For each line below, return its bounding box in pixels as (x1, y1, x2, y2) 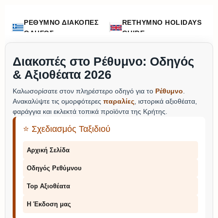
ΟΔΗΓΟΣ (24, 29, 54, 37)
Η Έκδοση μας (27, 200, 71, 208)
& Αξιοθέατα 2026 (13, 68, 111, 81)
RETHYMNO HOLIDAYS (122, 18, 202, 26)
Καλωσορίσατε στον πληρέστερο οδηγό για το (13, 87, 155, 95)
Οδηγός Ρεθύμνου (27, 164, 82, 172)
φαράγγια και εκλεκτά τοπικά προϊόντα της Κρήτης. (13, 108, 167, 115)
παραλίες (103, 97, 134, 105)
